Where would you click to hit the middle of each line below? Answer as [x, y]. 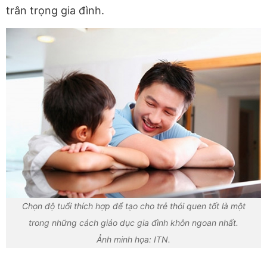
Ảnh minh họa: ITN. [133, 239]
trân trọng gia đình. [55, 10]
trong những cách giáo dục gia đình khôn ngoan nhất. [133, 222]
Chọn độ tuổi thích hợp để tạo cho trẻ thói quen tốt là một [133, 206]
